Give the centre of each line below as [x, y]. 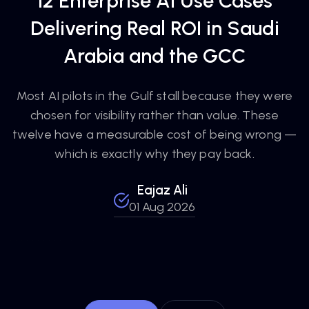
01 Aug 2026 [162, 207]
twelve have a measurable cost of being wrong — [154, 134]
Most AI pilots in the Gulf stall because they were [154, 96]
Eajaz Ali [162, 190]
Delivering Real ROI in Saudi [154, 28]
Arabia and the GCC [154, 56]
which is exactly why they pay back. [154, 154]
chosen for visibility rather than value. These [154, 115]
